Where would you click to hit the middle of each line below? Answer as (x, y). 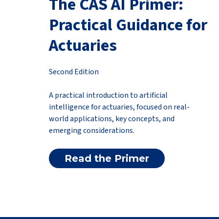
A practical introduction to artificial (108, 95)
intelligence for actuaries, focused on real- (119, 107)
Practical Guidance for (128, 25)
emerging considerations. (91, 131)
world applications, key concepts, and (111, 119)
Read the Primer (107, 158)
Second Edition (74, 72)
